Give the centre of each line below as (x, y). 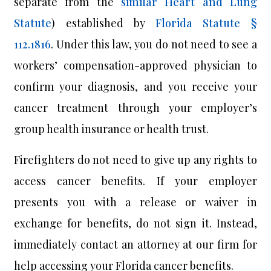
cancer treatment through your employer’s (135, 108)
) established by (104, 23)
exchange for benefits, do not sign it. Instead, (135, 223)
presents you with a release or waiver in (135, 202)
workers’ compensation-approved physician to (135, 65)
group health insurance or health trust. (112, 129)
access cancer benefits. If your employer (135, 181)
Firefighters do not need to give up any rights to (135, 160)
